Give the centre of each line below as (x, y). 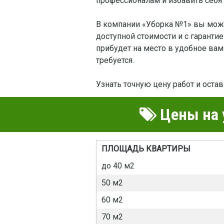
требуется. (115, 60)
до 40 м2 (118, 166)
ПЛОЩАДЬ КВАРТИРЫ (146, 149)
